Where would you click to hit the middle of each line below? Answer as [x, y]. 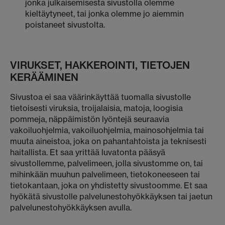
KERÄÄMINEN [44, 77]
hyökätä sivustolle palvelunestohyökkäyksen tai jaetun [111, 196]
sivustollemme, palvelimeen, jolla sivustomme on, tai [106, 163]
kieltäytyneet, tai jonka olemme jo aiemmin [104, 14]
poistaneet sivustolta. [65, 25]
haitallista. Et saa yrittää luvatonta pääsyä [88, 152]
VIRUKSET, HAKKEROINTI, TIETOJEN [100, 65]
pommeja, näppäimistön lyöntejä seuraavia [90, 119]
